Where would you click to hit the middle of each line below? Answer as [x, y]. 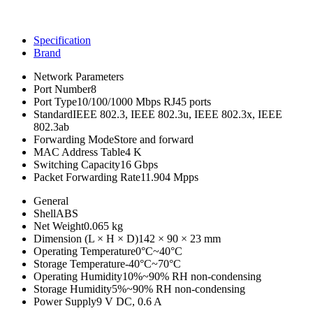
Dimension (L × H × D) [86, 238]
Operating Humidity [78, 276]
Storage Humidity [73, 289]
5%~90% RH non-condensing [179, 289]
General [51, 201]
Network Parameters [79, 76]
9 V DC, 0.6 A [129, 301]
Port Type [55, 101]
